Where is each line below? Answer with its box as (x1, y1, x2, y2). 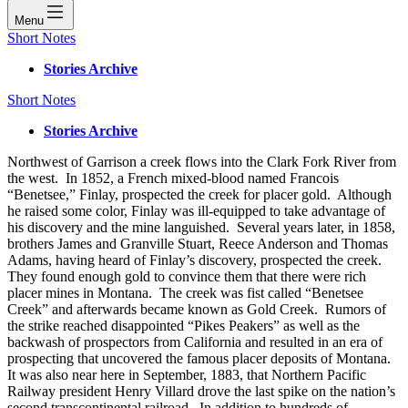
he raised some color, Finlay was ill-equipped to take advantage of (7, 202, 385, 219)
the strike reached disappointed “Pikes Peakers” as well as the (7, 317, 360, 333)
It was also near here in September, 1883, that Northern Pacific (7, 366, 366, 382)
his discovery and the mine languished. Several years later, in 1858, (7, 219, 395, 235)
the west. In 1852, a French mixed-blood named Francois (7, 169, 339, 186)
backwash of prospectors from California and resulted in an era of (7, 333, 382, 350)
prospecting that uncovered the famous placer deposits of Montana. (7, 350, 394, 366)
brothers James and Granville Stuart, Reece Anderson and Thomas (7, 235, 388, 251)
